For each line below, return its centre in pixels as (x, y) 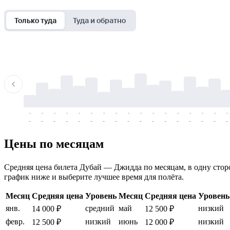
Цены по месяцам (54, 143)
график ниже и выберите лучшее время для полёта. (94, 177)
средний (100, 208)
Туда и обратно (99, 20)
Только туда (35, 20)
